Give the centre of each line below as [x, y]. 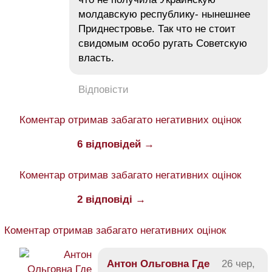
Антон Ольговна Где [158, 264]
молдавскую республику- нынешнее [164, 15]
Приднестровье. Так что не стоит [157, 29]
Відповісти [104, 90]
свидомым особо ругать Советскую [163, 44]
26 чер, [238, 264]
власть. [96, 58]
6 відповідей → [116, 144]
